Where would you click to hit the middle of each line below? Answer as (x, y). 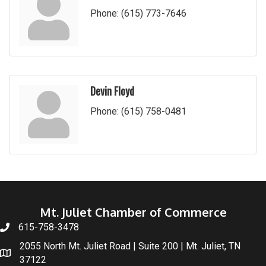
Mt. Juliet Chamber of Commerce (133, 212)
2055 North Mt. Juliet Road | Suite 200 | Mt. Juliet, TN (130, 246)
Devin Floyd (112, 91)
